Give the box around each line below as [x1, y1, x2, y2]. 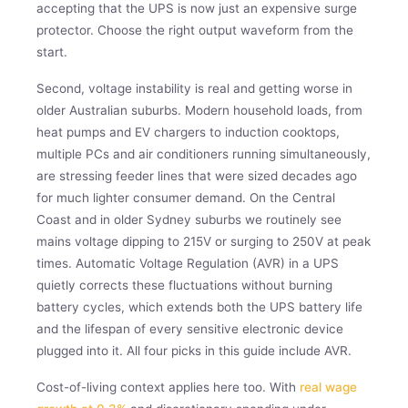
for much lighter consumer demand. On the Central [36, 189, 335, 205]
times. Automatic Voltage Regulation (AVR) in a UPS [36, 255, 339, 270]
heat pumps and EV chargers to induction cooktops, [36, 124, 340, 139]
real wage [300, 379, 357, 394]
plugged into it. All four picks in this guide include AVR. [36, 342, 352, 358]
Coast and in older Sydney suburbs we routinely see [36, 211, 342, 227]
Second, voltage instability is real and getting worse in [36, 80, 352, 96]
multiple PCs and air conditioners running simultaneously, [36, 146, 371, 161]
